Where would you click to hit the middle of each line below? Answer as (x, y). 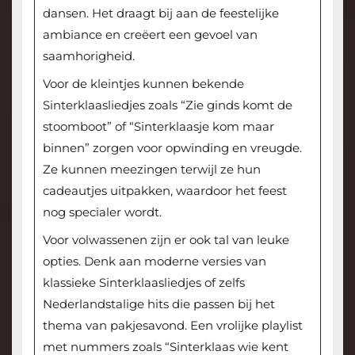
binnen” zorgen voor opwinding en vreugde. (172, 147)
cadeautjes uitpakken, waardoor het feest (164, 190)
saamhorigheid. (88, 55)
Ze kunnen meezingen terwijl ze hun (151, 169)
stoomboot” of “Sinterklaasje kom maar (158, 126)
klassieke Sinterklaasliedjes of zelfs (143, 282)
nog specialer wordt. (102, 212)
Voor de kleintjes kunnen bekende (143, 83)
